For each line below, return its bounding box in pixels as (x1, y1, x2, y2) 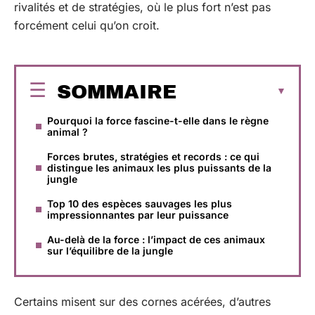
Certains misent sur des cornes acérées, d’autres (14, 295, 271, 309)
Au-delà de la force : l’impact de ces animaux (47, 233, 265, 245)
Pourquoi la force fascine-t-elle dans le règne (47, 114, 269, 127)
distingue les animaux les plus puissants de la (47, 161, 271, 174)
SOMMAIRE (57, 80, 176, 103)
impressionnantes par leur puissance (47, 208, 229, 221)
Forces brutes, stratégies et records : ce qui (47, 150, 259, 162)
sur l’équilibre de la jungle (47, 244, 173, 257)
